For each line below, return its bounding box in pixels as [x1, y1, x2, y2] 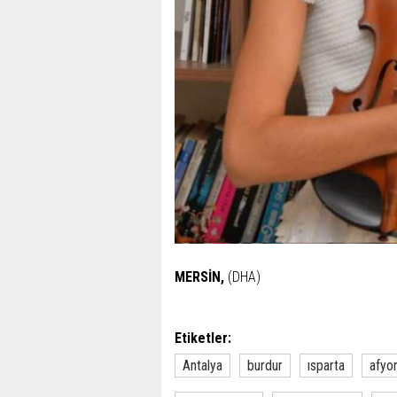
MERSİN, [175, 269, 224, 285]
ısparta [307, 357, 345, 374]
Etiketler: [175, 330, 231, 346]
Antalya [183, 357, 222, 374]
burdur [247, 357, 283, 374]
